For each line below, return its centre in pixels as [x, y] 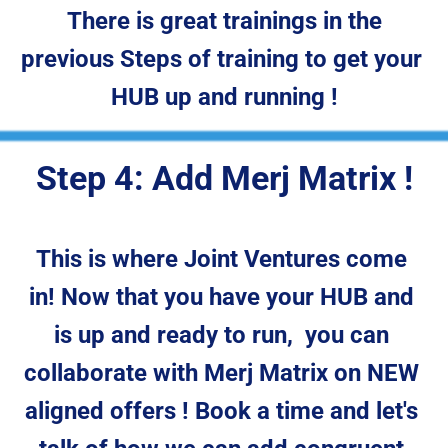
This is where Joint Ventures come [224, 259]
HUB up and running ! [224, 97]
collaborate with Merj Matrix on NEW [224, 373]
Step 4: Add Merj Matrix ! [224, 178]
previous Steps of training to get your [224, 59]
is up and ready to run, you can [224, 335]
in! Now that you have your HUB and [224, 297]
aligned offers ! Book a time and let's [224, 411]
